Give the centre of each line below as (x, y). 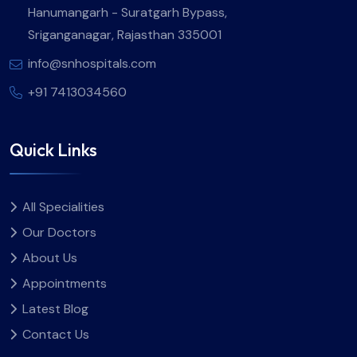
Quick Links (53, 150)
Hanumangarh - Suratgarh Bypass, (127, 12)
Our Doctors (59, 233)
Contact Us (56, 335)
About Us (50, 258)
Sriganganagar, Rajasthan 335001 (125, 34)
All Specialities (63, 207)
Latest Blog (55, 309)
